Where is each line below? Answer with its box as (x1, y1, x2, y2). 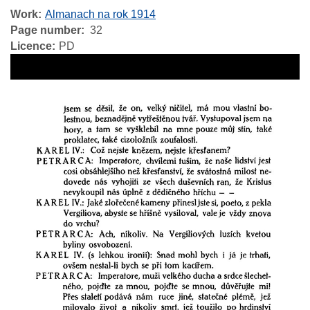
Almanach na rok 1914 (45, 8, 156, 21)
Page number (10, 24, 81, 37)
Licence (10, 40, 52, 53)
